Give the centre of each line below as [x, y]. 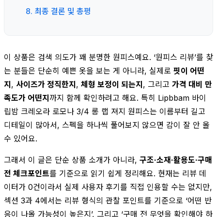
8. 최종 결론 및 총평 [58, 11]
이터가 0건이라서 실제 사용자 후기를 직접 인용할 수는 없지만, [108, 187]
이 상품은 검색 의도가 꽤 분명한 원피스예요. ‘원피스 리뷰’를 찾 [108, 57]
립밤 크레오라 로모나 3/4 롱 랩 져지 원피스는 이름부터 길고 [105, 111]
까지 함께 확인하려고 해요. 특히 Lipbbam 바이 [128, 98]
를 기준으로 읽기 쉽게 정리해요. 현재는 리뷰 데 [128, 173]
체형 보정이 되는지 [112, 84]
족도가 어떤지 [27, 98]
